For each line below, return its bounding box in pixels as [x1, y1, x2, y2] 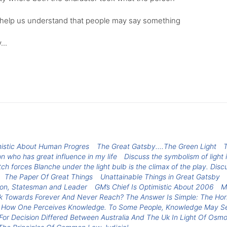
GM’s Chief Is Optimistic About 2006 [94, 182, 214, 191]
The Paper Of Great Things [5, 172, 93, 181]
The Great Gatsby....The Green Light [96, 141, 216, 150]
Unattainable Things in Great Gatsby [100, 172, 220, 181]
